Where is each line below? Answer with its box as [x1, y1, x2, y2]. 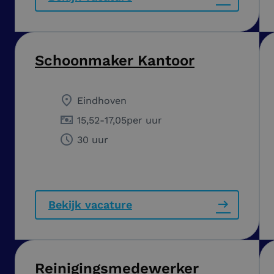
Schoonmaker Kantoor [35, 51, 194, 69]
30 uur [77, 133, 108, 146]
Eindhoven [77, 94, 127, 106]
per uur [127, 114, 162, 126]
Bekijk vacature [48, 198, 132, 211]
